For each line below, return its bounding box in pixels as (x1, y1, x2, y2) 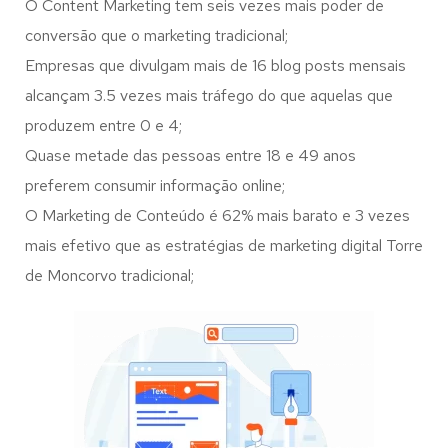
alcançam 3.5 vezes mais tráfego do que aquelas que (25, 85, 393, 106)
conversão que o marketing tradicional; (25, 25, 288, 46)
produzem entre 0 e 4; (25, 115, 182, 136)
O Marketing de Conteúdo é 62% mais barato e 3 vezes (25, 205, 410, 226)
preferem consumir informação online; (25, 175, 285, 196)
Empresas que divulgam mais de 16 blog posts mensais (25, 55, 406, 76)
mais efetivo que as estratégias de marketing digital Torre (25, 235, 423, 256)
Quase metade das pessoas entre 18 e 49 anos (25, 145, 356, 166)
